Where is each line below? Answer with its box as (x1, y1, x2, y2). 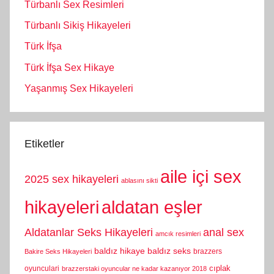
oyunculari (24, 264, 59, 273)
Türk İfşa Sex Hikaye (24, 62, 114, 73)
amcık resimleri (155, 230, 201, 238)
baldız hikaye (94, 246, 145, 256)
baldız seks (147, 246, 191, 256)
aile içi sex (160, 167, 242, 187)
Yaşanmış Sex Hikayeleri (24, 83, 133, 94)
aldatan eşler (102, 198, 202, 218)
